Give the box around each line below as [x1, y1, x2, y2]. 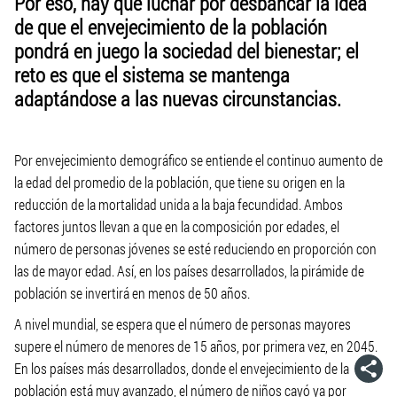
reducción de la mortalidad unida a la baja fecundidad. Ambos [14, 195, 343, 214]
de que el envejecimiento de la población [14, 13, 327, 40]
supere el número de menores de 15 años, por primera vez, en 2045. [14, 337, 378, 355]
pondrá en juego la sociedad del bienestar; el [14, 37, 359, 64]
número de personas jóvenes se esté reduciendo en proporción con [14, 239, 377, 258]
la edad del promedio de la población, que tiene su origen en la [14, 173, 345, 191]
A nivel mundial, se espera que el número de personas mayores [14, 315, 351, 333]
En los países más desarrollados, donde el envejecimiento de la [14, 359, 349, 378]
